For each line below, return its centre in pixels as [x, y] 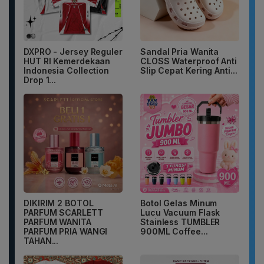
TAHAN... [41, 241]
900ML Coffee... [174, 232]
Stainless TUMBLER [180, 222]
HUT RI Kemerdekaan [67, 61]
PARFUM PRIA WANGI [66, 232]
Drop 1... [40, 80]
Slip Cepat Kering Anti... [189, 71]
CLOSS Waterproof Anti [189, 61]
